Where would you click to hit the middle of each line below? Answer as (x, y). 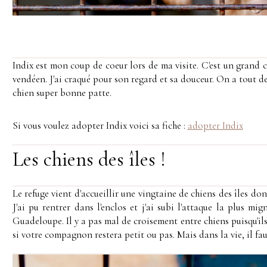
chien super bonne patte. (62, 92)
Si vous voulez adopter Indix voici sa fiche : (100, 125)
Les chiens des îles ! (89, 159)
